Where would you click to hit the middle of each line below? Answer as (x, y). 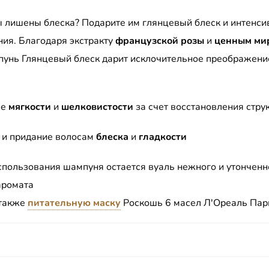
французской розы (160, 41)
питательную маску (74, 203)
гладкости (163, 137)
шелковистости (98, 107)
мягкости (30, 107)
